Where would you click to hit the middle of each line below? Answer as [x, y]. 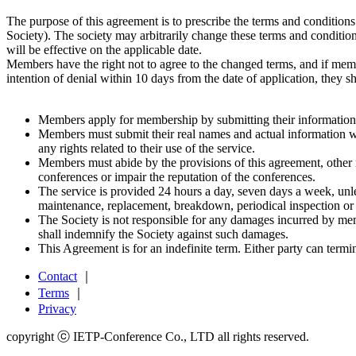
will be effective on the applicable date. [104, 49]
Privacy [57, 308]
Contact [58, 276]
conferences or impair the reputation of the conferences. [177, 176]
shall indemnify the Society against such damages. [163, 234]
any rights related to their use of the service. [147, 148]
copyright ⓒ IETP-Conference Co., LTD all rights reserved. [158, 336]
